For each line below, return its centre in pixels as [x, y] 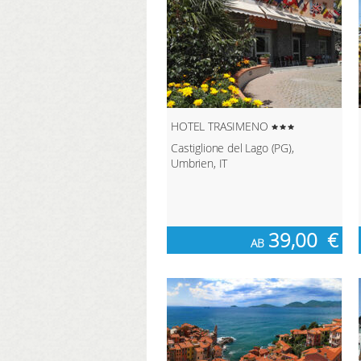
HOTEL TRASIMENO [221, 126]
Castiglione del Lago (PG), [232, 147]
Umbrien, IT [199, 163]
